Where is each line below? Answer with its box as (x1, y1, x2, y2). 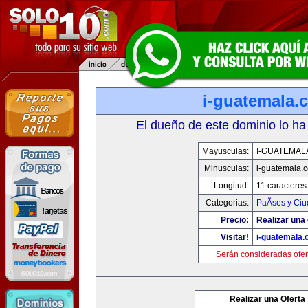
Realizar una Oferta (230, 294, 305, 304)
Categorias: (205, 198, 249, 208)
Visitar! (220, 232, 249, 242)
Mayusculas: (201, 146, 249, 156)
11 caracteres (256, 181, 307, 190)
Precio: (220, 215, 249, 225)
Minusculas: (203, 164, 249, 173)
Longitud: (213, 181, 249, 190)
